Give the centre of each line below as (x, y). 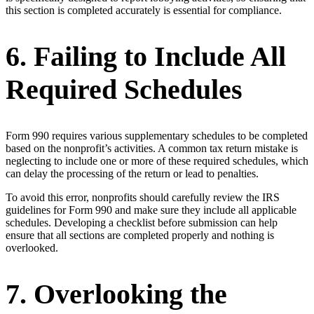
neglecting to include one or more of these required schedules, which (157, 161)
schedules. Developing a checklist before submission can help (142, 222)
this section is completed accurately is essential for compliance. (144, 11)
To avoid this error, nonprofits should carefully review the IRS (143, 197)
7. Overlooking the (116, 294)
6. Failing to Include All (146, 57)
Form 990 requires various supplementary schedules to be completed (157, 135)
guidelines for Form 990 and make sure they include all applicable (151, 210)
